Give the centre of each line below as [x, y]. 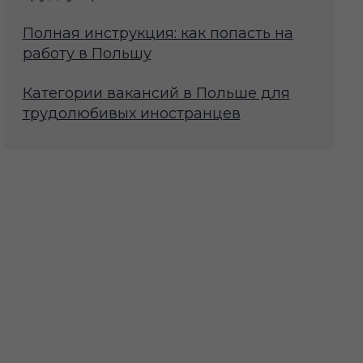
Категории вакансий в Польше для [156, 94]
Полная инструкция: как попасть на [158, 34]
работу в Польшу [87, 54]
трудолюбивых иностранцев [131, 114]
